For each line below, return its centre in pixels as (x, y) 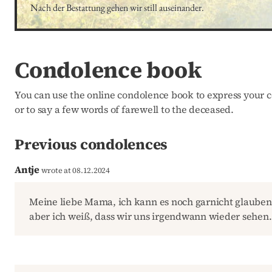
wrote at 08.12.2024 (75, 170)
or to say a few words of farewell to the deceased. (124, 109)
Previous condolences (91, 144)
